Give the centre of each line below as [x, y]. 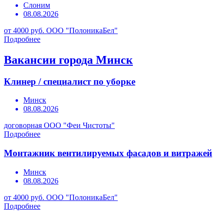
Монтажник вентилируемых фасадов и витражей [108, 153]
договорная [23, 126]
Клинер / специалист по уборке [70, 81]
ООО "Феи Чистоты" [79, 126]
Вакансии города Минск [68, 60]
